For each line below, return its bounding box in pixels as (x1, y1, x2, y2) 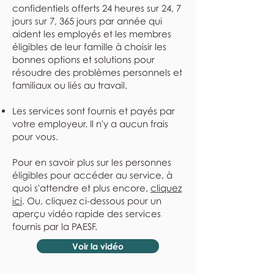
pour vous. (12, 131, 58, 142)
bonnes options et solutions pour (12, 54, 155, 65)
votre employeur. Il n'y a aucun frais (12, 118, 168, 129)
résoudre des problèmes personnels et (12, 67, 182, 78)
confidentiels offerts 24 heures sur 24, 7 (12, 2, 181, 13)
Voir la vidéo (72, 241, 124, 251)
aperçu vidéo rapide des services (12, 208, 161, 219)
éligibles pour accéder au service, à (12, 169, 172, 180)
